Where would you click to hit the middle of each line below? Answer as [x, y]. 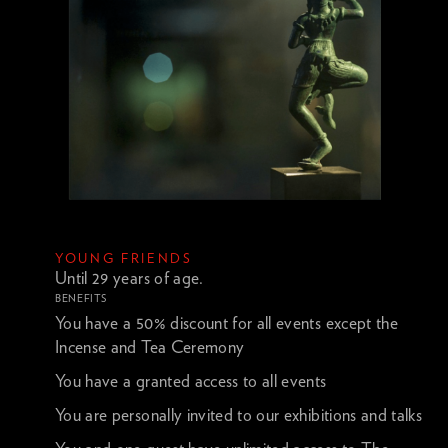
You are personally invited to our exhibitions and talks [239, 415]
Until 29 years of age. [129, 278]
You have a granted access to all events [191, 381]
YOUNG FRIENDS [124, 258]
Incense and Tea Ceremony [150, 347]
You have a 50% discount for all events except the [226, 323]
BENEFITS [81, 298]
